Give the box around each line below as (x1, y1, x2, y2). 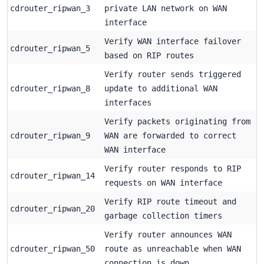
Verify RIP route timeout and (104, 196, 236, 206)
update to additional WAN (104, 83, 217, 93)
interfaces (104, 97, 151, 107)
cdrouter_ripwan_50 (10, 243, 95, 253)
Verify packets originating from (104, 116, 250, 126)
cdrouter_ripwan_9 (10, 130, 90, 140)
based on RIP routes (104, 50, 194, 60)
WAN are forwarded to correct (104, 130, 236, 140)
